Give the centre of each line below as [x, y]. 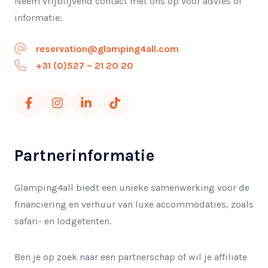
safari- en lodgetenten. [64, 221]
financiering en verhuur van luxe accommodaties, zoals [134, 204]
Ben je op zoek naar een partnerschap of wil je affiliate [131, 257]
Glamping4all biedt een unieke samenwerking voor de [132, 187]
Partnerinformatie [84, 155]
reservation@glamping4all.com [107, 48]
